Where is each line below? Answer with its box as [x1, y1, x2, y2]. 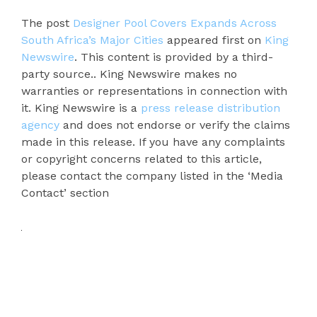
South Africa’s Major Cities [21, 33, 163, 47]
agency [21, 118, 59, 132]
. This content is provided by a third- [74, 50, 273, 64]
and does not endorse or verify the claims [59, 118, 290, 132]
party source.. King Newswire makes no [21, 67, 237, 81]
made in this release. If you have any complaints [21, 135, 285, 149]
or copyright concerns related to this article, [21, 152, 262, 166]
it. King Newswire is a [21, 101, 141, 115]
